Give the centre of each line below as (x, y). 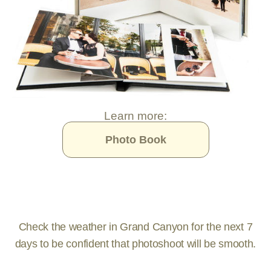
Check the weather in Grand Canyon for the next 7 (135, 227)
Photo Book (135, 140)
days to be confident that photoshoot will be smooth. (135, 244)
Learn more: (135, 116)
